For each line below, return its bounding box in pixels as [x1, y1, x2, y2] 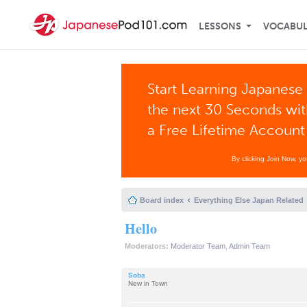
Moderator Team [171, 242, 225, 250]
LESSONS [199, 21, 241, 32]
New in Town [128, 279, 168, 287]
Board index [140, 196, 184, 204]
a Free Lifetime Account [147, 121, 306, 138]
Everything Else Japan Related [194, 196, 304, 204]
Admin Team [229, 242, 270, 250]
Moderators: [125, 242, 169, 250]
